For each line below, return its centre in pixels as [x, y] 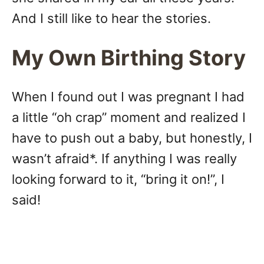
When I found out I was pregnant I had [128, 97]
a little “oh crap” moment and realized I [129, 118]
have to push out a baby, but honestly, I [132, 138]
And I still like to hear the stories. [111, 19]
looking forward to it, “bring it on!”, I [118, 179]
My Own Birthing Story [129, 58]
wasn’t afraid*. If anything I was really [124, 159]
